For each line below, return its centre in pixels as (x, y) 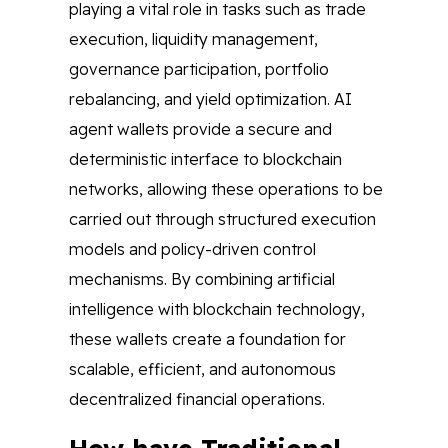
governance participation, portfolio (199, 69)
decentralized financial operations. (197, 399)
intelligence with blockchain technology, (217, 309)
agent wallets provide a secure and (200, 129)
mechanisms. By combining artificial (202, 279)
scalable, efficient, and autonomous (202, 369)
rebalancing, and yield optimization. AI (210, 99)
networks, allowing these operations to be (226, 189)
